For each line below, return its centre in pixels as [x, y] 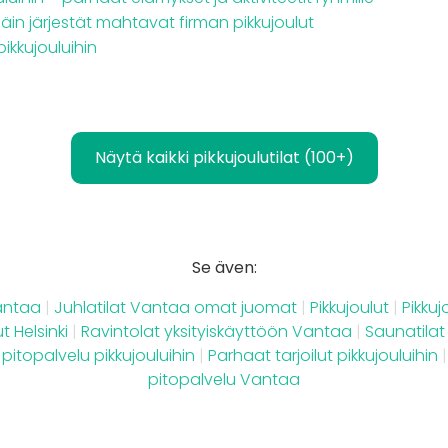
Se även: [224, 268]
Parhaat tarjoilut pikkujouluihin [322, 356]
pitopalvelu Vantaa [224, 380]
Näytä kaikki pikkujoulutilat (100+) [224, 158]
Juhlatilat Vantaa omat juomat [175, 308]
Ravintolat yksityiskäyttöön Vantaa [216, 332]
